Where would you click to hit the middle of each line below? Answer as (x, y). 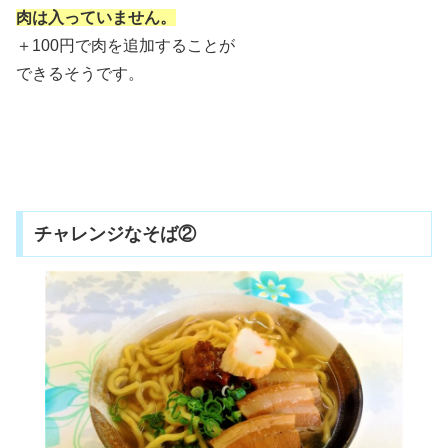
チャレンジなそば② (114, 233)
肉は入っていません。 (96, 18)
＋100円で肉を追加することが (125, 46)
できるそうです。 (80, 74)
